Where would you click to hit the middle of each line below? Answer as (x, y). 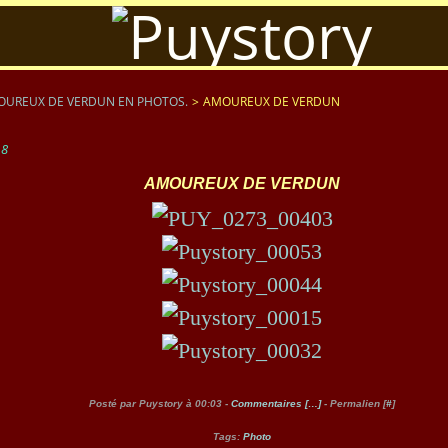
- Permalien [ (353, 403)
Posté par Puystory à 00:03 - (160, 403)
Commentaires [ (269, 403)
